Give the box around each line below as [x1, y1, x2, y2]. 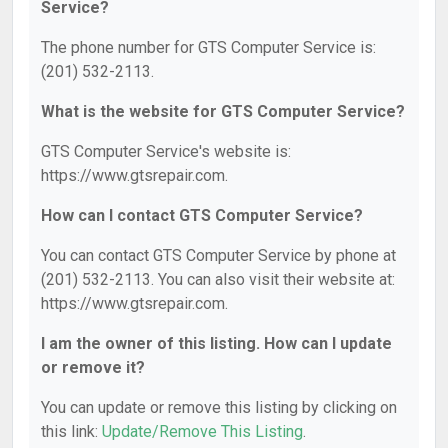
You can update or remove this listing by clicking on [41, 398, 397, 417]
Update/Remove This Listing [102, 422, 303, 441]
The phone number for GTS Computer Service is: [41, 38, 376, 57]
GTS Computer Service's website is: [41, 142, 291, 161]
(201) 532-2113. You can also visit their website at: [41, 270, 395, 289]
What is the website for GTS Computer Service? [41, 102, 405, 121]
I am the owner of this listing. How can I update [41, 334, 392, 353]
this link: [41, 422, 102, 441]
